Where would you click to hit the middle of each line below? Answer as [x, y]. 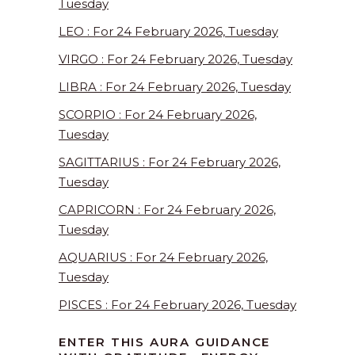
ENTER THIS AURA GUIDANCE [165, 342]
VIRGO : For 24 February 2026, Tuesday [176, 59]
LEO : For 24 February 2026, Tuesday [168, 32]
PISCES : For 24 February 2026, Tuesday [177, 305]
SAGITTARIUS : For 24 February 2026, [170, 162]
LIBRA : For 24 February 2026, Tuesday [175, 87]
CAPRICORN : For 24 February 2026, [167, 210]
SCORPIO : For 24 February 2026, [158, 115]
